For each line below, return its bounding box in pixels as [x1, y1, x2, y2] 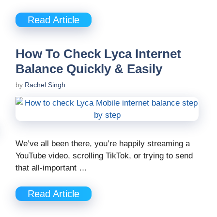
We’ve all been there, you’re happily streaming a [15, 139, 190, 149]
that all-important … [15, 163, 87, 173]
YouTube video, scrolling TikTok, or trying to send [15, 151, 193, 161]
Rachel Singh [25, 81, 65, 89]
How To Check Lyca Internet [15, 46, 181, 62]
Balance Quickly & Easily [15, 62, 162, 77]
